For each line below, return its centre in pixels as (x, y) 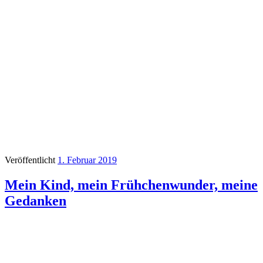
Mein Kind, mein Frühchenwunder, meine (131, 185)
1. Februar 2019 (87, 160)
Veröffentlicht (31, 160)
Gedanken (36, 200)
